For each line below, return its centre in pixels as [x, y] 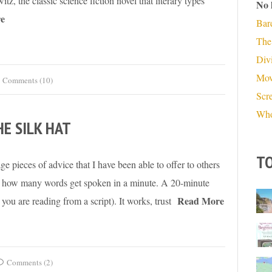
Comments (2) [29, 263]
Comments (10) [27, 80]
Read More [201, 201]
